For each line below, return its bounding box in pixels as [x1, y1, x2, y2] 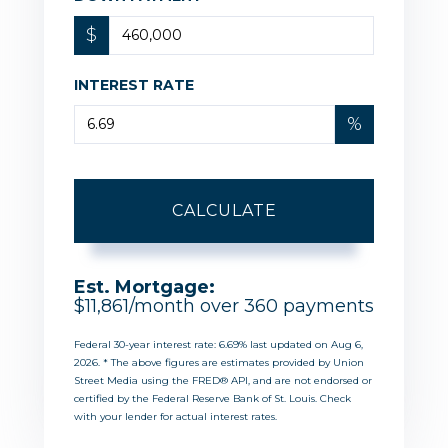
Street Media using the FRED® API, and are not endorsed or [74, 373, 372, 387]
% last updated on [239, 337, 331, 351]
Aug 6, [331, 337, 363, 351]
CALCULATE [171, 200, 277, 220]
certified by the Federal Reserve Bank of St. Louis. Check [74, 391, 351, 405]
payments [278, 294, 374, 317]
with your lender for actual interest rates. [74, 409, 277, 423]
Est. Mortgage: [74, 275, 215, 298]
